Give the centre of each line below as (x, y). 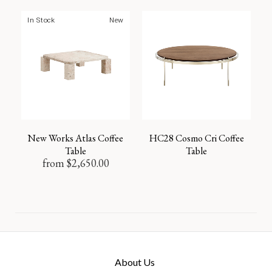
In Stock (41, 20)
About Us (134, 262)
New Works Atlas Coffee (76, 138)
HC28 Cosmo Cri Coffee (196, 138)
